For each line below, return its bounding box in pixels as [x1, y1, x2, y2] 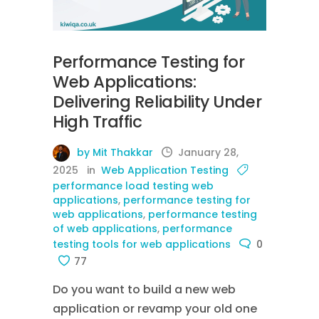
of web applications [53, 221, 157, 236]
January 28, [178, 145, 239, 159]
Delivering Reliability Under [53, 90, 262, 113]
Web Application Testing [101, 163, 229, 177]
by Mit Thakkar [74, 145, 153, 159]
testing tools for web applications [53, 237, 231, 251]
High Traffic [53, 110, 142, 133]
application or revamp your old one [53, 300, 257, 317]
